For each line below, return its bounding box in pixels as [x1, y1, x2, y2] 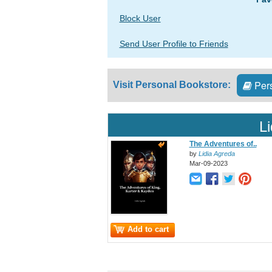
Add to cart [127, 225, 169, 234]
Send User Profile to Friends [119, 39, 228, 49]
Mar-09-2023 [189, 160, 228, 167]
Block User [119, 13, 161, 23]
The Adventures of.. [189, 140, 257, 148]
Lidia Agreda [198, 150, 235, 157]
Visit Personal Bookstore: [112, 80, 231, 90]
